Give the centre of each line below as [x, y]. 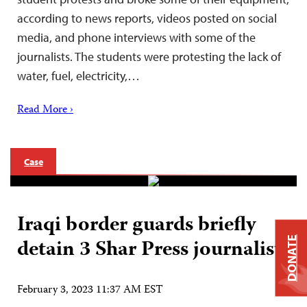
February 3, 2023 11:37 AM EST [90, 290]
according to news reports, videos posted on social [147, 18]
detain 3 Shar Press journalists [153, 250]
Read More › [45, 110]
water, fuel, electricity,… [78, 75]
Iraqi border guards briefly [137, 225]
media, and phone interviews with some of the [136, 37]
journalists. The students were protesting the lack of [149, 56]
